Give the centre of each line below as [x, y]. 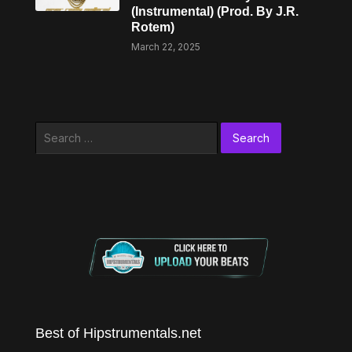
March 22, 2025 [166, 47]
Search [53, 130]
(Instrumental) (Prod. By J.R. [215, 11]
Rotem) [153, 27]
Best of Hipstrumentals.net [118, 333]
